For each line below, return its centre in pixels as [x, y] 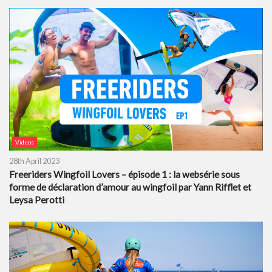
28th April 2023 [34, 161]
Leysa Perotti [37, 199]
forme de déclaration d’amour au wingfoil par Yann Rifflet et [130, 187]
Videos [25, 142]
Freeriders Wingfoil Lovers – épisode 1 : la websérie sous [124, 174]
